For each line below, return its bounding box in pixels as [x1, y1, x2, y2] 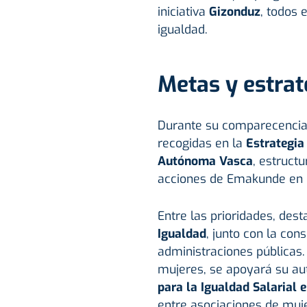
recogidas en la [157, 135, 246, 152]
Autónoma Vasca [157, 153, 253, 170]
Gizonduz [208, 3, 260, 21]
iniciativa [157, 3, 209, 21]
